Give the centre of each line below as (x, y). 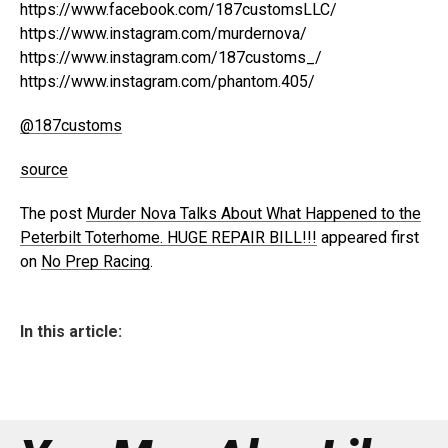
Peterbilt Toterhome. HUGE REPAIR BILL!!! (168, 237)
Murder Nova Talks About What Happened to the (253, 213)
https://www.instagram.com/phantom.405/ (167, 81)
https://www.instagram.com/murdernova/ (163, 33)
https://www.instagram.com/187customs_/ (171, 57)
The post (53, 213)
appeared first (368, 237)
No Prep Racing (95, 261)
